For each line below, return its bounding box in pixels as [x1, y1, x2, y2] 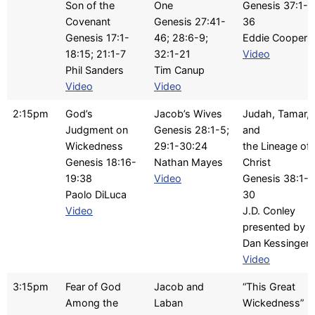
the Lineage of [243, 140, 310, 153]
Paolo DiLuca [65, 188, 127, 201]
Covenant [65, 15, 110, 28]
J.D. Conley [243, 205, 295, 217]
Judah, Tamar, [243, 108, 309, 120]
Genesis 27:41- [154, 15, 226, 28]
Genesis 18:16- [65, 156, 136, 169]
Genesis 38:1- [243, 172, 309, 185]
